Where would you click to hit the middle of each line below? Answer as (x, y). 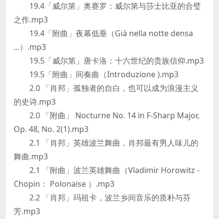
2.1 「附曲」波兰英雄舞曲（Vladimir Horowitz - (107, 170)
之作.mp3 (31, 20)
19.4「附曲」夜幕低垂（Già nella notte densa (103, 33)
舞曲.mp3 (31, 156)
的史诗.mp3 (35, 102)
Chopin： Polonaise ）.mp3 (64, 184)
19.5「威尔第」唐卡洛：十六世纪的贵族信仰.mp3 (109, 61)
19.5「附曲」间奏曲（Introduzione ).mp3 (96, 74)
